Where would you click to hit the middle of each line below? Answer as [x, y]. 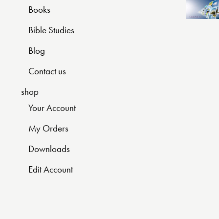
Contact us [47, 71]
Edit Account [51, 169]
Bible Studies [51, 30]
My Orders [48, 128]
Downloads [49, 149]
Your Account [52, 108]
